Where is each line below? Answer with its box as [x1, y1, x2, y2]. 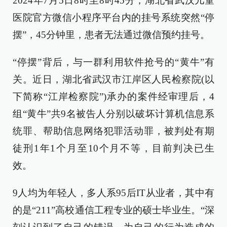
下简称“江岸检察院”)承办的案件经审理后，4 [13, 91, 214, 102]
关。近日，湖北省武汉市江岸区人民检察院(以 [13, 74, 214, 85]
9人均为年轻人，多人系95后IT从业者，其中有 [13, 187, 214, 198]
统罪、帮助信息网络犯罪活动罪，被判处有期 [13, 126, 214, 136]
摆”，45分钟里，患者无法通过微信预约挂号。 [13, 29, 210, 40]
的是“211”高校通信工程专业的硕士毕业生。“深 [13, 205, 214, 215]
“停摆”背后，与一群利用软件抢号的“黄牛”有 [13, 57, 214, 67]
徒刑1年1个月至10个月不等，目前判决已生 [13, 143, 214, 154]
